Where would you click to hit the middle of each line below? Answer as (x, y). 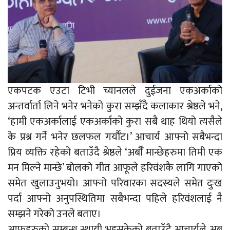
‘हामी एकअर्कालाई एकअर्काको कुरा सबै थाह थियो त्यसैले (115, 121)
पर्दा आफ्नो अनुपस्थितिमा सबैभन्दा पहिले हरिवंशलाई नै (115, 198)
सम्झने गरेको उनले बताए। (54, 214)
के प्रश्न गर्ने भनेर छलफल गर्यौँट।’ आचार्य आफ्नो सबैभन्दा (115, 137)
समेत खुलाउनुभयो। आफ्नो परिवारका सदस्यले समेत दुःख (115, 183)
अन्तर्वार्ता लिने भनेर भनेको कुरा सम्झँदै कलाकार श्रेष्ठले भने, (115, 106)
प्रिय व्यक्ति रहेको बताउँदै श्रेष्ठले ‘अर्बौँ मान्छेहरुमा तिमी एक (115, 152)
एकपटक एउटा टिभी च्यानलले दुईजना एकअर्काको (115, 91)
